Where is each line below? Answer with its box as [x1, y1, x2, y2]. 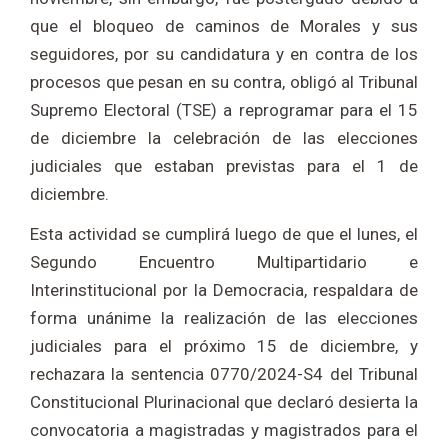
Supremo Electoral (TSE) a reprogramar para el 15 [30, 100, 418, 121]
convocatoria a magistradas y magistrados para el [30, 420, 418, 441]
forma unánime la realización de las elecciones [30, 308, 418, 329]
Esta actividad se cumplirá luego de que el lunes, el [30, 224, 418, 245]
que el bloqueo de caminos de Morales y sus [30, 16, 418, 37]
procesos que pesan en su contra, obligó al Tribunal [30, 72, 418, 93]
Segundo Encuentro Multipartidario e [30, 252, 418, 273]
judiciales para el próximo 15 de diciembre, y [30, 336, 418, 357]
